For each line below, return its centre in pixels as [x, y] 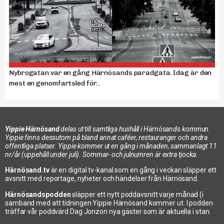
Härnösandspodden [39, 194]
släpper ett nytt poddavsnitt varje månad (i [138, 194]
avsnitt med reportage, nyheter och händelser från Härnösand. [102, 179]
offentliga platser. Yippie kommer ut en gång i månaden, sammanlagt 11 [111, 146]
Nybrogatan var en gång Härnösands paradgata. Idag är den [110, 72]
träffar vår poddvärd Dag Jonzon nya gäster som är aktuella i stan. [108, 211]
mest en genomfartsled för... [55, 83]
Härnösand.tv [28, 170]
